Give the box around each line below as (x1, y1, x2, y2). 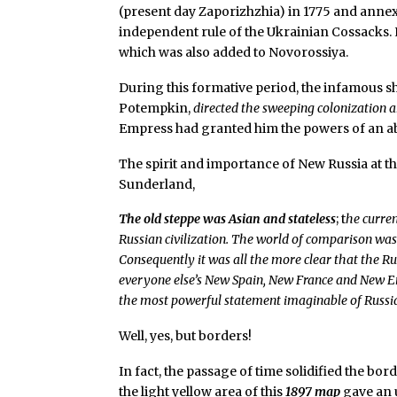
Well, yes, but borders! (119, 328, 253, 345)
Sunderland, (119, 175, 196, 192)
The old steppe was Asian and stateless (119, 211, 337, 228)
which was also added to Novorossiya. (119, 43, 349, 60)
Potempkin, (119, 99, 191, 116)
